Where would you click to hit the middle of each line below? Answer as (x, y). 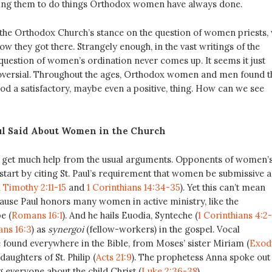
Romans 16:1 (37, 215)
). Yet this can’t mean (223, 187)
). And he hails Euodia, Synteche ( (130, 215)
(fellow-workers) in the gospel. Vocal (161, 229)
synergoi (66, 229)
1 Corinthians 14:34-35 (133, 187)
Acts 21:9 (114, 257)
